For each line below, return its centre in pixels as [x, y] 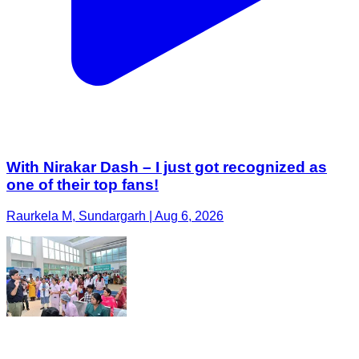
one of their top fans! [83, 185]
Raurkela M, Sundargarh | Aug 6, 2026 [115, 216]
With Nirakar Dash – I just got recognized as [167, 167]
